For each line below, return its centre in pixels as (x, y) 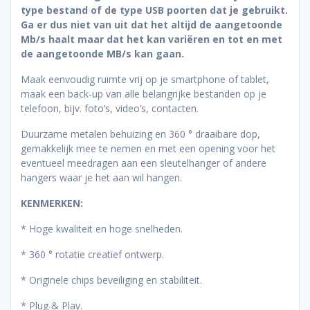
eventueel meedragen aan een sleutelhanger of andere (144, 163)
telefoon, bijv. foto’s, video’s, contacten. (110, 109)
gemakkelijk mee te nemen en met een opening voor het (148, 149)
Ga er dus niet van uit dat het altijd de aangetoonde (152, 25)
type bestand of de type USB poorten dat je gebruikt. (154, 10)
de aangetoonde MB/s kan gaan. (102, 54)
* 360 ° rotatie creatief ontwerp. (92, 255)
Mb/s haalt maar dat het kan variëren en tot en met (152, 39)
